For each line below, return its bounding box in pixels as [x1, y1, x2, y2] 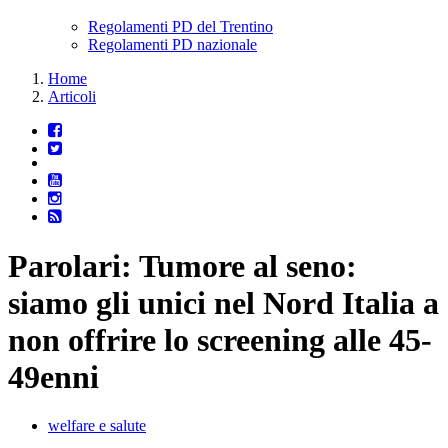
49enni [8, 358, 99, 395]
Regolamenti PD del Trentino [88, 18, 273, 36]
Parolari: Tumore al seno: [8, 247, 357, 284]
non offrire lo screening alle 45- [8, 321, 432, 358]
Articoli [48, 88, 96, 106]
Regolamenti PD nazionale [88, 36, 257, 54]
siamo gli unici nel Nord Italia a [8, 284, 439, 321]
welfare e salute [48, 417, 146, 435]
